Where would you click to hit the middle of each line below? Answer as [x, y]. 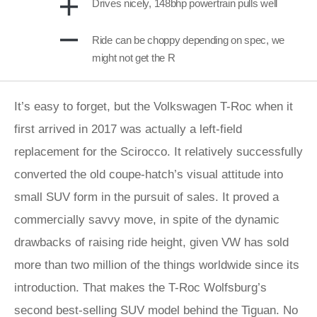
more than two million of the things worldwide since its [157, 265]
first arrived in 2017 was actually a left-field [128, 129]
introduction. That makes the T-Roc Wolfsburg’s [140, 288]
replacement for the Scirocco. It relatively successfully [158, 152]
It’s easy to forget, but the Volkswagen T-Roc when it [154, 106]
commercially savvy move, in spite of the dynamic [147, 220]
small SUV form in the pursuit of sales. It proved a [146, 197]
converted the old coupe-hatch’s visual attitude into [149, 174]
